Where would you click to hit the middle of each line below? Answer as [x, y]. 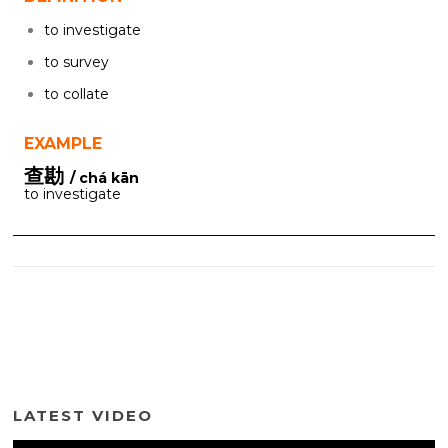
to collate [76, 93]
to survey [76, 61]
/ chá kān [104, 178]
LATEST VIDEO [83, 416]
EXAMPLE [63, 143]
